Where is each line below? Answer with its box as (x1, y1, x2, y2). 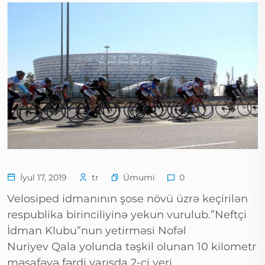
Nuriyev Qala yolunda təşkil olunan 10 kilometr (7, 240, 256, 254)
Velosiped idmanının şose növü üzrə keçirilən (7, 192, 248, 206)
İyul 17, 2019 (18, 172, 67, 183)
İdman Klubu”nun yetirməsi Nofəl (7, 224, 186, 238)
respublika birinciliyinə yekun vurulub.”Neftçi (7, 208, 247, 222)
